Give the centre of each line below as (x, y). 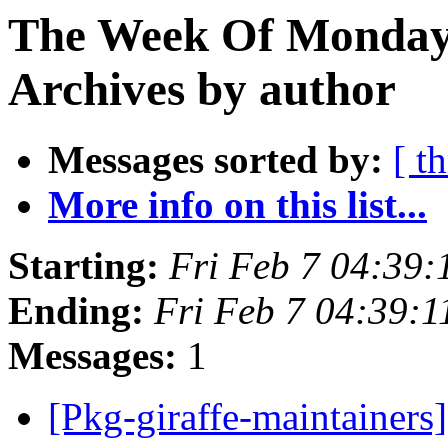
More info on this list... (237, 205)
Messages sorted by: (215, 160)
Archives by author (202, 89)
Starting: (83, 266)
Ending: (76, 311)
